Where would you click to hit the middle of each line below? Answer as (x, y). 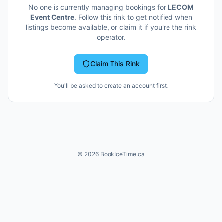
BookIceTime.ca (122, 154)
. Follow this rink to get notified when (133, 17)
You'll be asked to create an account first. (111, 85)
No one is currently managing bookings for (98, 7)
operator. (111, 37)
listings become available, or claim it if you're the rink (111, 27)
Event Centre (52, 17)
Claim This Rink (115, 64)
